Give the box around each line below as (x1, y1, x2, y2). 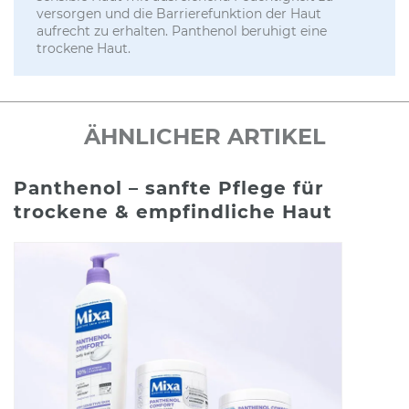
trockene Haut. (37, 39, 131, 57)
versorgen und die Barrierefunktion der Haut (37, 5, 321, 22)
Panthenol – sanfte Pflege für (14, 176, 324, 199)
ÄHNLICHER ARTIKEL (83, 122, 326, 150)
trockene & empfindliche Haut (14, 200, 332, 223)
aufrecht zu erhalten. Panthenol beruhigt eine (37, 22, 327, 39)
